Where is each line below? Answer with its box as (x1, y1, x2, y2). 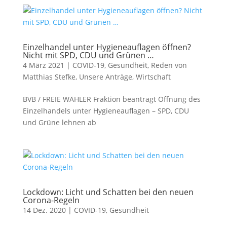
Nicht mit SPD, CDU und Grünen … (22, 50, 154, 61)
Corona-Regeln (22, 195, 80, 206)
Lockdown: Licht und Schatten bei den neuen (22, 186, 194, 198)
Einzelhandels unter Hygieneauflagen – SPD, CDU (22, 106, 189, 116)
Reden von (150, 60, 187, 70)
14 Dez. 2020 (22, 205, 66, 215)
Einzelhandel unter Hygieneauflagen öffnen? (22, 42, 191, 53)
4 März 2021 (22, 60, 64, 70)
